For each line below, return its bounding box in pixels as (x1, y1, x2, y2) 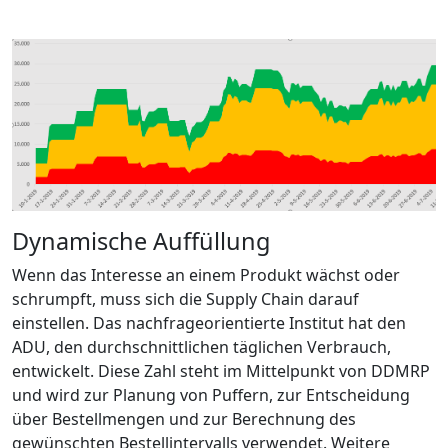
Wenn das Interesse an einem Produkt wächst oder (12, 263, 400, 286)
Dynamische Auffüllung (12, 224, 270, 257)
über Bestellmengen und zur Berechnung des (12, 407, 356, 430)
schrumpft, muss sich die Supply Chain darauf (12, 287, 359, 310)
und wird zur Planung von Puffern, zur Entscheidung (12, 383, 410, 406)
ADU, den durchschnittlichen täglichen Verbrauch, (12, 335, 391, 358)
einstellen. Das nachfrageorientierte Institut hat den (12, 311, 406, 334)
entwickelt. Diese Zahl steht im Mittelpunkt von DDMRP (12, 359, 430, 382)
